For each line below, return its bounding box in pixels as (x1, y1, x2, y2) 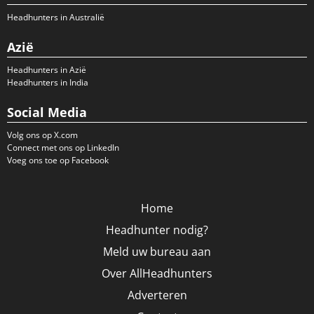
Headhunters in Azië (7, 64, 86, 76)
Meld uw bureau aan (103, 244, 211, 259)
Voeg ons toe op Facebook (7, 154, 109, 166)
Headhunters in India (7, 76, 88, 88)
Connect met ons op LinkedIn (7, 142, 119, 153)
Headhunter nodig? (106, 222, 208, 238)
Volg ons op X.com (7, 129, 78, 141)
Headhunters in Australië (7, 11, 104, 23)
